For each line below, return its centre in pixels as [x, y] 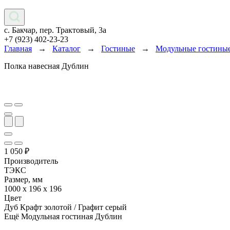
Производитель [31, 161]
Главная [18, 49]
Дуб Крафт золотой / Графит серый [65, 207]
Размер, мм [23, 179]
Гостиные [118, 49]
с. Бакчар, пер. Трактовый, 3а [55, 30]
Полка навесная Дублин [46, 66]
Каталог [66, 49]
